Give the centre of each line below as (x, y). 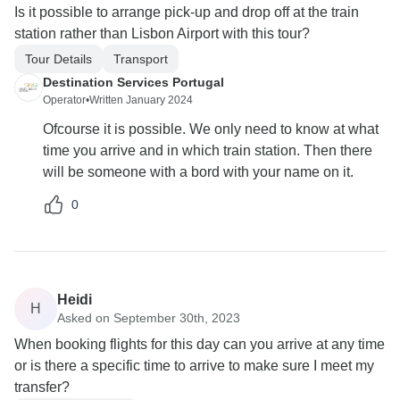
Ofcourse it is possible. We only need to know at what (211, 129)
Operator (64, 100)
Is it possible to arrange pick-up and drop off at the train (187, 12)
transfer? (42, 387)
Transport (141, 58)
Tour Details (58, 58)
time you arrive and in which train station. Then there (208, 151)
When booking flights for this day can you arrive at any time (200, 345)
